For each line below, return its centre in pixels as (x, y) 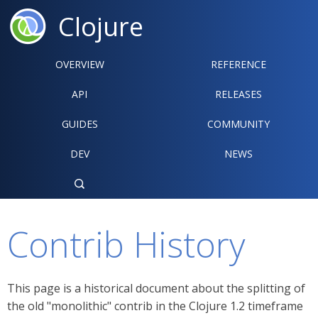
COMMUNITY (238, 124)
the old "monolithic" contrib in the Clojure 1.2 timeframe (155, 306)
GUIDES (79, 124)
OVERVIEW (79, 64)
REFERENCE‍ (238, 64)
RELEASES (238, 94)
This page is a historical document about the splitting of (156, 288)
